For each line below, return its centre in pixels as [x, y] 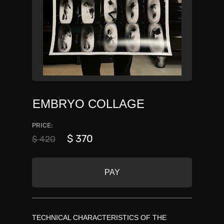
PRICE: [42, 125]
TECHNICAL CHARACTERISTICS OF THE [99, 217]
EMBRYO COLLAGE [88, 104]
